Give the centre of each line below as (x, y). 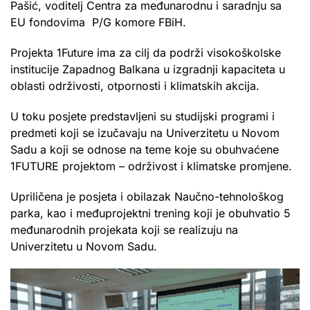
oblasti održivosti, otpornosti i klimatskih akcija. (135, 85)
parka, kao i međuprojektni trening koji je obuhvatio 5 (151, 213)
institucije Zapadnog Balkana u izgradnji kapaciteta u (148, 69)
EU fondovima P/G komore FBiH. (98, 22)
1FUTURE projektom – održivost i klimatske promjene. (151, 166)
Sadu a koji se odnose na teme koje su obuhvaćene (145, 149)
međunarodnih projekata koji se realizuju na (124, 229)
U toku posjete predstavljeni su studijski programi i (143, 116)
